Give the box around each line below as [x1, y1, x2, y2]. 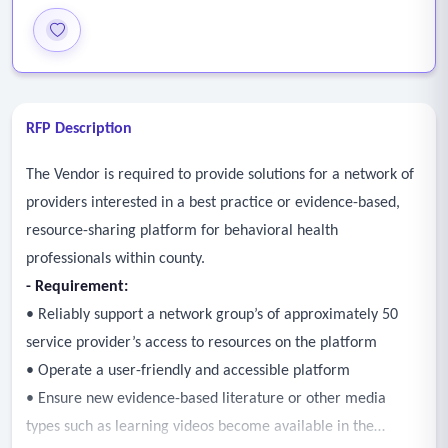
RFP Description [26, 121, 132, 138]
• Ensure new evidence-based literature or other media [26, 391, 386, 408]
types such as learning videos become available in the [26, 419, 374, 436]
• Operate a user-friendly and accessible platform [26, 363, 350, 380]
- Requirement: [26, 279, 128, 296]
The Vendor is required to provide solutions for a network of [26, 167, 414, 184]
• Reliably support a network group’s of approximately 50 [26, 307, 398, 324]
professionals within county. [26, 251, 205, 268]
